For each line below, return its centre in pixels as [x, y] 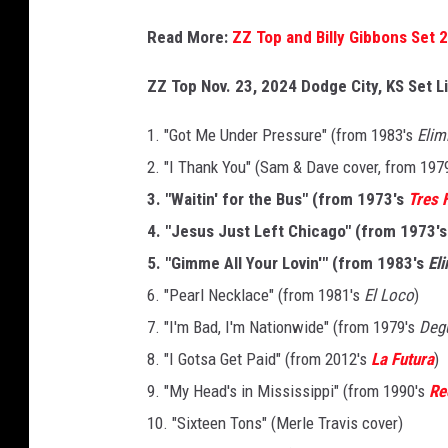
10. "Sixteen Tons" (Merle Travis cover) [275, 423]
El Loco [389, 295]
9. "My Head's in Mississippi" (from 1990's [288, 391]
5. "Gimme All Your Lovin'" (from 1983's [287, 263]
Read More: [189, 37]
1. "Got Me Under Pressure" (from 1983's [282, 135]
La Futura [402, 359]
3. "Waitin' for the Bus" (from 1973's [277, 199]
